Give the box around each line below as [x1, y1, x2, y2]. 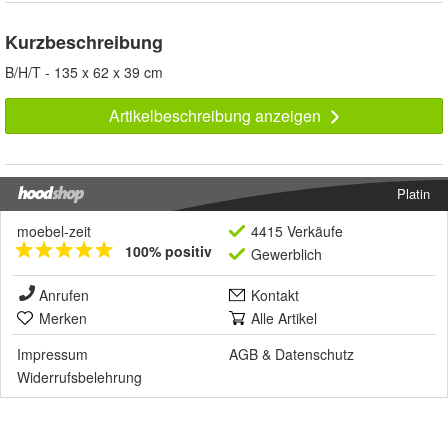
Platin [397, 184, 430, 204]
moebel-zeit [17, 221, 91, 242]
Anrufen [39, 285, 89, 306]
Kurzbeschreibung [5, 29, 163, 56]
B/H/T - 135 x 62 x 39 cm [5, 62, 163, 83]
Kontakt [251, 285, 299, 306]
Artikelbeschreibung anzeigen [108, 104, 325, 128]
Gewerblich [251, 244, 322, 265]
